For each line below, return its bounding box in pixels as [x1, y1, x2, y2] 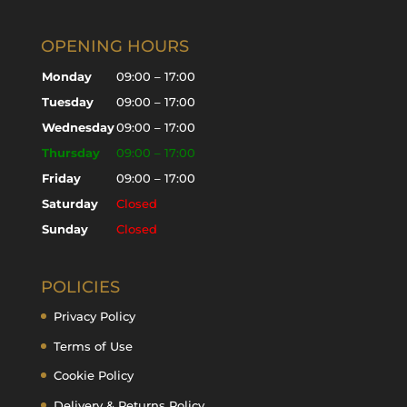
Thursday [41, 145, 100, 160]
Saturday [41, 196, 98, 211]
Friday [41, 171, 81, 185]
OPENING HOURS [40, 36, 189, 56]
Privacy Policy [53, 309, 135, 324]
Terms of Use [53, 338, 133, 353]
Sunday [41, 222, 88, 236]
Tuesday [41, 94, 94, 109]
